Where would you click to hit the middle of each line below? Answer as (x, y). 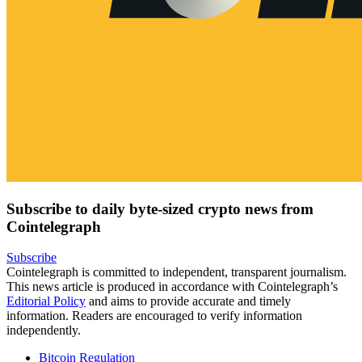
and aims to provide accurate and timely (188, 301)
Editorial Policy (46, 301)
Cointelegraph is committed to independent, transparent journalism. (177, 272)
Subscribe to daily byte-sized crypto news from (160, 208)
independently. (44, 330)
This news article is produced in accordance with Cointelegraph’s (172, 287)
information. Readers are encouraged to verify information (154, 316)
